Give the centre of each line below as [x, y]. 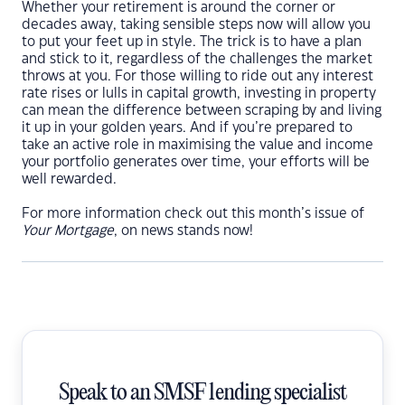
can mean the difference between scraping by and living [202, 111]
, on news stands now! [184, 231]
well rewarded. [69, 179]
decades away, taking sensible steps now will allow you [196, 25]
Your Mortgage [68, 231]
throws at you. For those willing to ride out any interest [198, 76]
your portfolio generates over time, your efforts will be [196, 162]
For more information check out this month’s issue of [193, 214]
